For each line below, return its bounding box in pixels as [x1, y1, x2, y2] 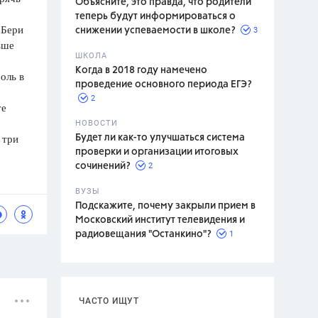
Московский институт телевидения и [75, 215, 245, 225]
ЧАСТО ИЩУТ [79, 296, 139, 306]
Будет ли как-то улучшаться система [75, 133, 245, 143]
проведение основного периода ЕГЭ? [75, 79, 252, 89]
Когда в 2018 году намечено [75, 65, 207, 75]
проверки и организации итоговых [75, 147, 238, 157]
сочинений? [75, 161, 131, 171]
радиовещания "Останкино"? [75, 229, 212, 239]
